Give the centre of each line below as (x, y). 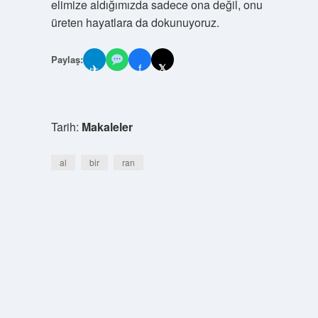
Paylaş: (67, 59)
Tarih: (66, 127)
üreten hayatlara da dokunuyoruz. (135, 22)
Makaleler (107, 127)
